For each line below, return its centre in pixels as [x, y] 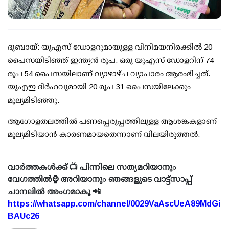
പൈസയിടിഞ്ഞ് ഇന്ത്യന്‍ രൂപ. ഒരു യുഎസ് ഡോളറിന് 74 [111, 60]
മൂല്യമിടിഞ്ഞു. [33, 100]
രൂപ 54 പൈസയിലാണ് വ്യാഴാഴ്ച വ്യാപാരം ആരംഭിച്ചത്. [109, 74]
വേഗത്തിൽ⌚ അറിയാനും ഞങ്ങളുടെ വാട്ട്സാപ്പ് [100, 179]
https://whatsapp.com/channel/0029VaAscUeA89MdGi [114, 204]
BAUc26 [24, 216]
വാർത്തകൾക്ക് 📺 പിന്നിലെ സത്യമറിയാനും [92, 167]
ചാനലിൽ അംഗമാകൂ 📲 [54, 192]
